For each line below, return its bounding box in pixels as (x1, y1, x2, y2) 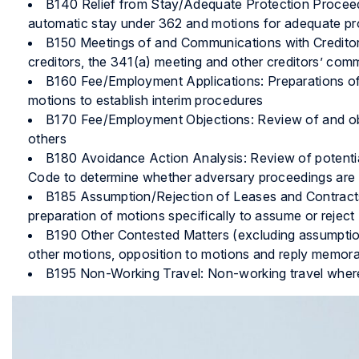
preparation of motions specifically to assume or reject (28, 208, 355, 224)
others (28, 131, 67, 147)
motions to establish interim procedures (28, 92, 264, 109)
